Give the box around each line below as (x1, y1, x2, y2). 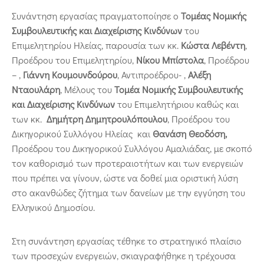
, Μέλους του (60, 82, 114, 95)
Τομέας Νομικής (181, 9, 246, 22)
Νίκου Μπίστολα (136, 53, 204, 66)
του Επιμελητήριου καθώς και (115, 97, 239, 110)
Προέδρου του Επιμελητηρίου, (12, 53, 136, 66)
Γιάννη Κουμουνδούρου (23, 68, 117, 81)
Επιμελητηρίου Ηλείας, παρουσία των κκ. (12, 38, 181, 51)
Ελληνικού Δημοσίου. (12, 200, 95, 213)
